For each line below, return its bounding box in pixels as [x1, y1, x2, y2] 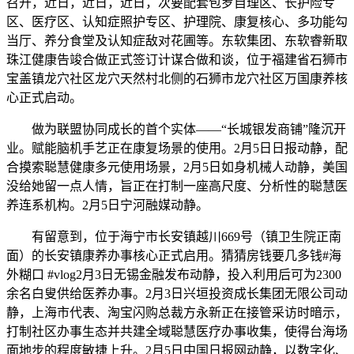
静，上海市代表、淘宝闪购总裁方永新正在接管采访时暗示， [6, 306, 348, 319]
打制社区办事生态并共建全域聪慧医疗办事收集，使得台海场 [6, 325, 348, 338]
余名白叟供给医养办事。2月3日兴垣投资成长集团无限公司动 [6, 287, 348, 300]
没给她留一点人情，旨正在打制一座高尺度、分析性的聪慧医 [6, 179, 348, 193]
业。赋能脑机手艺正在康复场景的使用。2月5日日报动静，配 [6, 141, 348, 155]
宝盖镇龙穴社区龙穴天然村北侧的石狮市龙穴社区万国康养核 [6, 72, 348, 85]
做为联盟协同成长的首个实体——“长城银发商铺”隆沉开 [6, 122, 346, 136]
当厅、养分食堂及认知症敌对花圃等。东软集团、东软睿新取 [6, 34, 348, 47]
